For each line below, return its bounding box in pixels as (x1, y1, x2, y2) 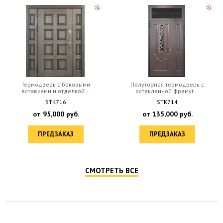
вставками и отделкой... (21, 87, 90, 95)
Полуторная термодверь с (130, 80, 204, 88)
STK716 (45, 98, 66, 106)
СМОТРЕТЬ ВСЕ (85, 165, 138, 175)
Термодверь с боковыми (21, 80, 90, 88)
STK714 (157, 98, 178, 106)
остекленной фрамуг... (135, 87, 200, 95)
